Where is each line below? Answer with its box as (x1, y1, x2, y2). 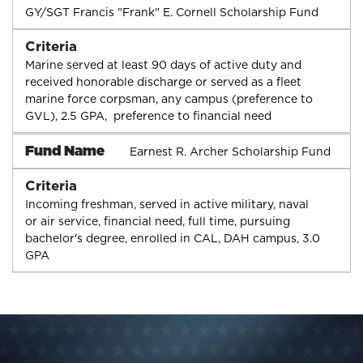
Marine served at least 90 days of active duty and (25, 56, 301, 73)
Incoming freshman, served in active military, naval (25, 195, 309, 212)
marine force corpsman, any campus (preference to (25, 90, 313, 107)
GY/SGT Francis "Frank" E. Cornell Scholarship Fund (25, 3, 318, 20)
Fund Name (25, 140, 105, 160)
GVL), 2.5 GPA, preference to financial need (25, 107, 271, 124)
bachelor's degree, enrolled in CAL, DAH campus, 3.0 (25, 229, 320, 246)
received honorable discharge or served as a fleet (25, 73, 301, 90)
